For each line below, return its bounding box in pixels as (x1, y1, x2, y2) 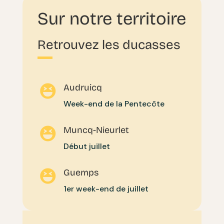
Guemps (63, 166, 99, 178)
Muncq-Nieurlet (63, 124, 129, 135)
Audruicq (63, 81, 102, 93)
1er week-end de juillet (63, 183, 148, 194)
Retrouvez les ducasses (37, 36, 180, 52)
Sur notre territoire (37, 7, 186, 29)
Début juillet (63, 140, 110, 151)
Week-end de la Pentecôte (63, 98, 164, 109)
